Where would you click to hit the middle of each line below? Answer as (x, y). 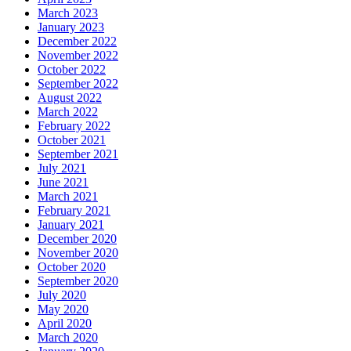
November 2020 (78, 253)
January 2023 (71, 27)
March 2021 (68, 197)
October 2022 (72, 70)
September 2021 (78, 154)
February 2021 (74, 211)
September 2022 (78, 84)
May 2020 (63, 309)
